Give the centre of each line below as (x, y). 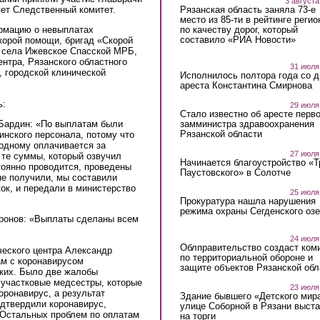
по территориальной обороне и (246, 257)
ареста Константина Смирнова (246, 86)
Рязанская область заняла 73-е (247, 9)
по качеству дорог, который (239, 29)
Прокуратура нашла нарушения (247, 201)
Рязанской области (221, 134)
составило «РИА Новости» (237, 39)
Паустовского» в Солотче (235, 173)
